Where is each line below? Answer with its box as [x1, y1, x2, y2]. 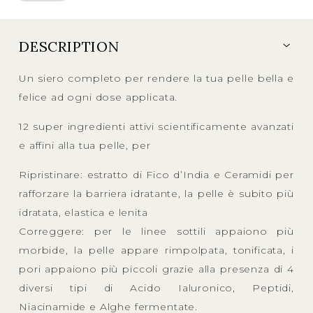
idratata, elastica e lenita [19, 205, 148, 219]
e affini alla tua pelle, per [19, 138, 151, 152]
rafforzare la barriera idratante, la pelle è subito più [19, 187, 294, 200]
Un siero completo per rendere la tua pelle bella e [19, 71, 294, 85]
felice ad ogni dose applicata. [19, 90, 178, 103]
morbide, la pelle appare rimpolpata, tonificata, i [19, 243, 294, 256]
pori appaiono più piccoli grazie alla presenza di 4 [19, 262, 294, 275]
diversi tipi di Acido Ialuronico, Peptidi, [19, 281, 294, 294]
